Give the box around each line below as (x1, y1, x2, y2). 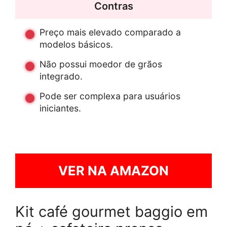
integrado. (40, 71, 83, 82)
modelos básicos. (40, 39, 113, 50)
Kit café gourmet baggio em (15, 203, 208, 221)
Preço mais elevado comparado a (40, 27, 181, 38)
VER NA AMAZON (58, 163, 169, 179)
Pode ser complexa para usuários (40, 91, 180, 102)
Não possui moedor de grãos (40, 59, 162, 70)
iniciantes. (40, 103, 81, 114)
